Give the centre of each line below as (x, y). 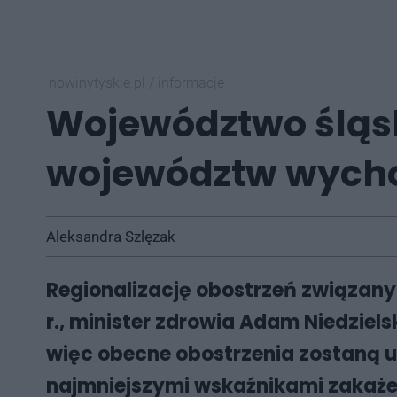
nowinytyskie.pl (99, 83)
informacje (191, 83)
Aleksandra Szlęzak (111, 237)
